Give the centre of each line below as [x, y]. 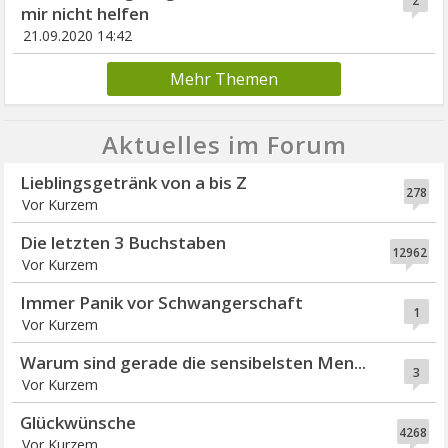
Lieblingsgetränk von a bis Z [134, 183]
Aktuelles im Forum [224, 145]
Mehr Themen [224, 79]
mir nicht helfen [85, 14]
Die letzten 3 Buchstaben [123, 243]
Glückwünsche [78, 423]
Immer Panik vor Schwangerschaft [162, 303]
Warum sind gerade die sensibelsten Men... [193, 363]
